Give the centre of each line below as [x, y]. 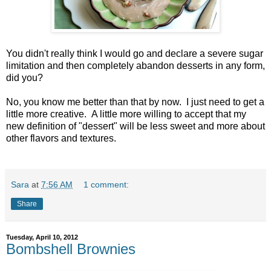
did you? [24, 77]
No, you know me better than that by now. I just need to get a [135, 102]
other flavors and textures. [61, 138]
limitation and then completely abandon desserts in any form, [135, 65]
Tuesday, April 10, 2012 [42, 237]
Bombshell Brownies [71, 249]
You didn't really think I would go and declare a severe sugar [135, 53]
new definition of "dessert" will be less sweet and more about [135, 126]
